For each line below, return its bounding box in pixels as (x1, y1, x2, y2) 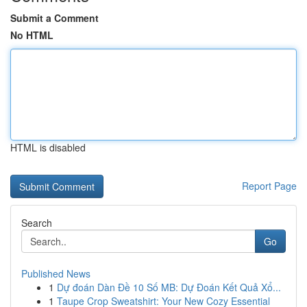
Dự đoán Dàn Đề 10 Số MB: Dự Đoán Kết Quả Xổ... (57, 280, 281, 294)
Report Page (242, 179, 297, 193)
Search (21, 216, 52, 230)
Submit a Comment (10, 11, 99, 25)
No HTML (10, 28, 53, 42)
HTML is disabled (10, 140, 86, 154)
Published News (21, 267, 90, 280)
